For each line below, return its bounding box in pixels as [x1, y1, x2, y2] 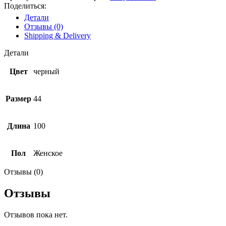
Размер [6, 94, 31, 103]
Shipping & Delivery [24, 31, 91, 40]
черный [33, 67, 60, 76]
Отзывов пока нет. [4, 210, 68, 219]
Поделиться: [4, 1, 46, 10]
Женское [33, 148, 63, 157]
